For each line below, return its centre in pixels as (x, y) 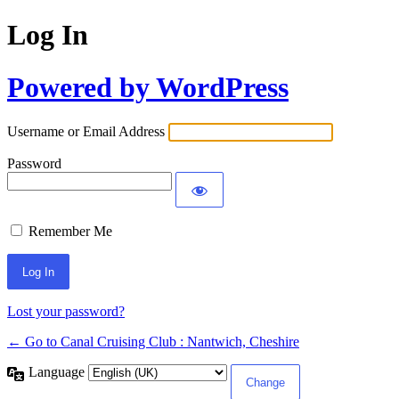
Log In (48, 35)
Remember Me (70, 232)
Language (58, 372)
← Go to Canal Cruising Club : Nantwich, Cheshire (153, 342)
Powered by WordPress (148, 87)
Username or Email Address (86, 132)
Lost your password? (66, 312)
